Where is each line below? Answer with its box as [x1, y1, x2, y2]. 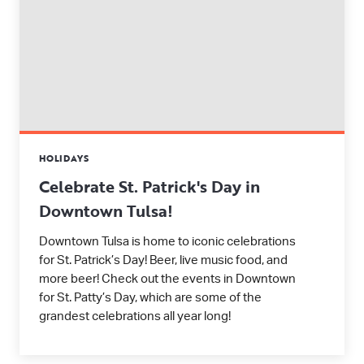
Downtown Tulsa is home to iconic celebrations [39, 236, 296, 248]
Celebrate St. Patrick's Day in [39, 174, 260, 198]
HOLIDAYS [39, 152, 89, 165]
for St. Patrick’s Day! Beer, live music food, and [39, 254, 288, 266]
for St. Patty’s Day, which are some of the [39, 292, 262, 304]
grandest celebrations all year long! [39, 310, 231, 323]
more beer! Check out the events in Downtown [39, 273, 296, 285]
